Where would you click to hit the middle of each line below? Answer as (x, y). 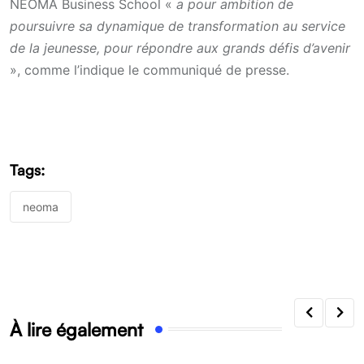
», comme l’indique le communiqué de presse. (149, 69)
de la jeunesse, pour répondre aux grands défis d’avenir (180, 48)
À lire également (76, 329)
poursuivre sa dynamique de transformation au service (178, 26)
